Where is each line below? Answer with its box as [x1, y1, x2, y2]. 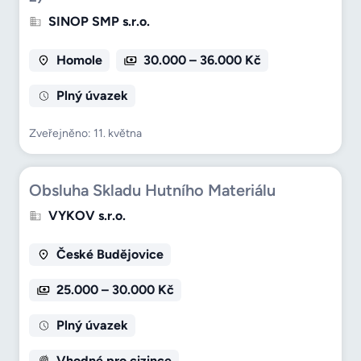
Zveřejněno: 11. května [29, 127, 142, 141]
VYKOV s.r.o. [48, 208, 126, 224]
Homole [56, 52, 102, 68]
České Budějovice [56, 247, 164, 263]
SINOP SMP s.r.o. [48, 14, 150, 30]
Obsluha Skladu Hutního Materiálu [29, 180, 276, 201]
